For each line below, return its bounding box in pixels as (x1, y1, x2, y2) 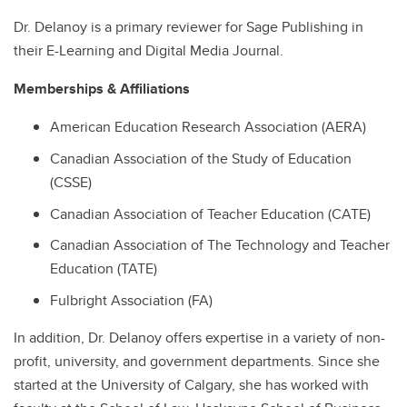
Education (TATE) (50, 258, 157, 280)
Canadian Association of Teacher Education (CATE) (50, 203, 371, 224)
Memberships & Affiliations (14, 78, 190, 99)
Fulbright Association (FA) (50, 290, 213, 312)
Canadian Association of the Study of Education (50, 147, 352, 169)
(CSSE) (50, 171, 92, 193)
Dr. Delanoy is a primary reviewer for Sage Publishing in (14, 16, 363, 37)
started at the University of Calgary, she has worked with (14, 374, 369, 396)
